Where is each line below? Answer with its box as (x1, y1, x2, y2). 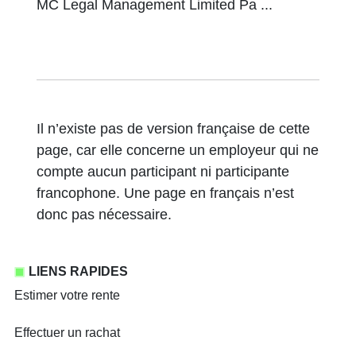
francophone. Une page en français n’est (37, 185, 295, 201)
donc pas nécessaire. (37, 207, 172, 222)
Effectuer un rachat (14, 326, 120, 339)
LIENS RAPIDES (29, 265, 128, 278)
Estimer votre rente (14, 288, 120, 302)
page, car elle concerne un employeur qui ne (37, 142, 319, 158)
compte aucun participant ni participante (37, 164, 290, 180)
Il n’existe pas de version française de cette (37, 121, 311, 137)
